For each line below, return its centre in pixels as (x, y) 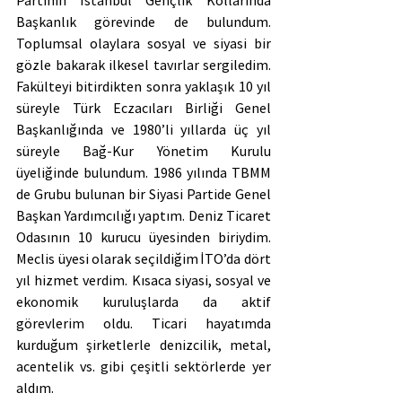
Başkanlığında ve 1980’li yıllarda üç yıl (144, 129)
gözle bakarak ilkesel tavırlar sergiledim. (144, 64)
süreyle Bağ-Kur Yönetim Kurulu (144, 150)
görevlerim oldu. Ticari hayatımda (144, 323)
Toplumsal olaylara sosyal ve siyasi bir (144, 43)
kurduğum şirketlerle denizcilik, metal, (144, 344)
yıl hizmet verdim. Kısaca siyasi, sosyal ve (144, 280)
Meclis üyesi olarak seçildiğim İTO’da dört (144, 258)
